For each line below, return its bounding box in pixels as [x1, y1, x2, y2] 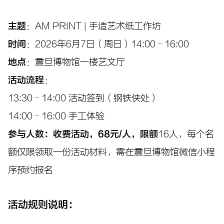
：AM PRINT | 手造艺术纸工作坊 [26, 20, 161, 31]
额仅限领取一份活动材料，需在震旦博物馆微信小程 [8, 146, 215, 157]
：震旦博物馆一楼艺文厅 [26, 56, 125, 67]
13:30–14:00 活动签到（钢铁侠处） [8, 92, 158, 103]
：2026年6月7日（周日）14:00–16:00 [26, 38, 189, 49]
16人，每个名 [158, 128, 214, 139]
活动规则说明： [8, 198, 78, 210]
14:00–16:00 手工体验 [8, 110, 104, 121]
